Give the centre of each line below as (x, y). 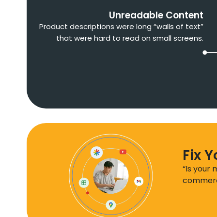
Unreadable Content (156, 15)
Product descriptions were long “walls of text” (120, 27)
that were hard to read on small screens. (130, 38)
